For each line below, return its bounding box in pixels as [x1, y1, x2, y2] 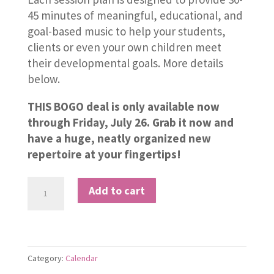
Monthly [26, 224, 68, 240]
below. [27, 72, 60, 87]
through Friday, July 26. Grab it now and [27, 115, 234, 130]
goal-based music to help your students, [27, 24, 226, 39]
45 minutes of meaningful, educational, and [27, 8, 243, 23]
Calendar [65, 253, 98, 264]
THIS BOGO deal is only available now [27, 99, 220, 114]
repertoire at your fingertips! [27, 147, 181, 162]
